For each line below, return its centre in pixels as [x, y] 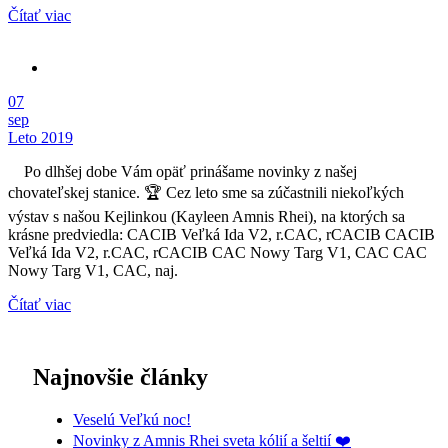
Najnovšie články [120, 376]
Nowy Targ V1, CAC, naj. [93, 270]
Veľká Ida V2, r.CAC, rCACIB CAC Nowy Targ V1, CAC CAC [217, 252]
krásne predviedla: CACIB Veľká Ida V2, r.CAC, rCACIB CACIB [221, 234]
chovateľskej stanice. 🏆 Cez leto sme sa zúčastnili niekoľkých [206, 192]
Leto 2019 [40, 137]
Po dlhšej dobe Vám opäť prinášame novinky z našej [182, 171]
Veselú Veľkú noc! [132, 419]
